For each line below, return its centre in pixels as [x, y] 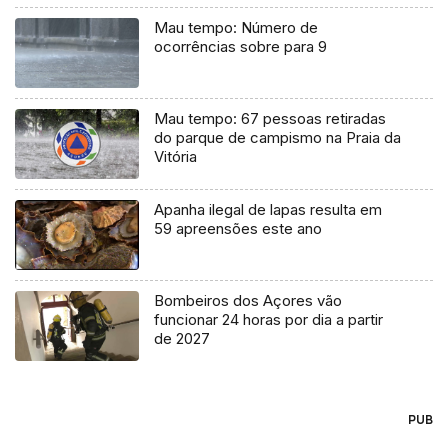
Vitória [176, 157]
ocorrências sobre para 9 [241, 47]
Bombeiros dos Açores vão [248, 301]
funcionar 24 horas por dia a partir [269, 320]
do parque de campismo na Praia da [278, 138]
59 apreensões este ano [238, 229]
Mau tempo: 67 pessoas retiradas [270, 119]
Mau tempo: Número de [236, 28]
